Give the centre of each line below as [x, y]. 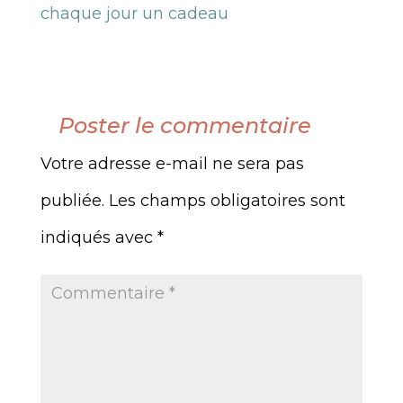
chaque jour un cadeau [134, 14]
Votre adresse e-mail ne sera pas [172, 164]
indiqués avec [99, 238]
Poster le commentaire [184, 126]
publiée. [72, 201]
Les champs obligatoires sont [227, 201]
